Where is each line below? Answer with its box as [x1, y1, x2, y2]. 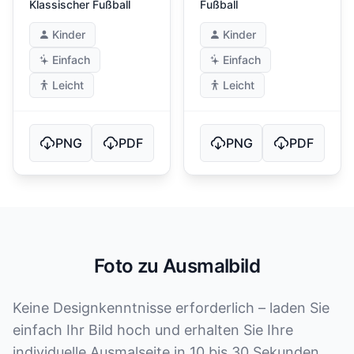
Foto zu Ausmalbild [93, 254, 261, 277]
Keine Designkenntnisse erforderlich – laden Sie [13, 299, 330, 316]
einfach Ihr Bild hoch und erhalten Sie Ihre [13, 322, 293, 338]
